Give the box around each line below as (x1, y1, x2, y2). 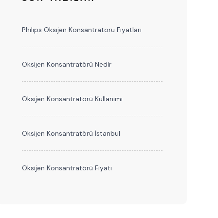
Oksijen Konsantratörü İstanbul (21, 129, 120, 138)
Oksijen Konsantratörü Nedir (21, 60, 111, 69)
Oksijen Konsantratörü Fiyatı (21, 163, 112, 172)
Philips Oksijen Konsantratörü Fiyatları (21, 25, 142, 34)
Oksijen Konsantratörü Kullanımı (21, 94, 123, 103)
